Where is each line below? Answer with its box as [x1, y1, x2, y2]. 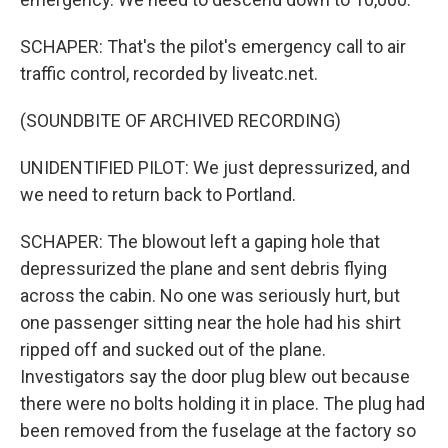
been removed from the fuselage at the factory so [20, 420, 416, 441]
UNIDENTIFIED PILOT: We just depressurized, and [20, 157, 410, 178]
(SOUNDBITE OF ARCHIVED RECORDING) [20, 110, 341, 131]
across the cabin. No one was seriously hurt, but [20, 285, 400, 306]
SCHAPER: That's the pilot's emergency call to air [20, 36, 406, 57]
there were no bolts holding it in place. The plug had [20, 393, 425, 414]
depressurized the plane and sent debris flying [20, 258, 387, 279]
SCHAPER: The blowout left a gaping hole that [20, 231, 380, 252]
